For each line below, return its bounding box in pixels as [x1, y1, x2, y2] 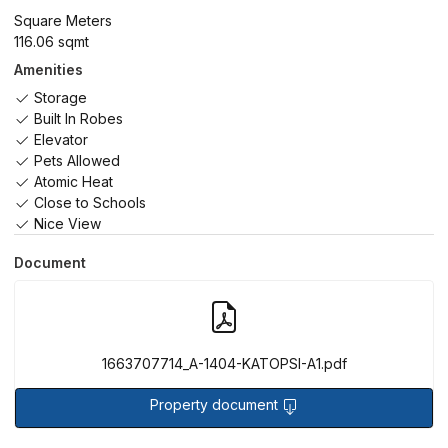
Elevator [30, 131, 88, 149]
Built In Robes [30, 110, 123, 128]
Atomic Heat [30, 173, 113, 191]
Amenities [14, 61, 83, 79]
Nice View [30, 215, 101, 233]
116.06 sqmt [14, 33, 89, 51]
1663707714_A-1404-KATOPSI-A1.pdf [101, 355, 347, 373]
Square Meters [14, 12, 112, 30]
